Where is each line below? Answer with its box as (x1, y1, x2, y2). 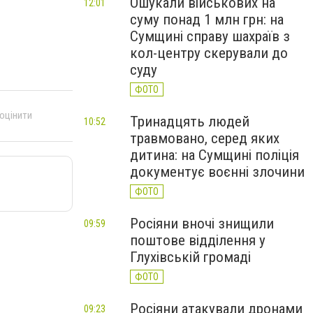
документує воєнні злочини (130, 163, 305, 180)
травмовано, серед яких (130, 130, 279, 147)
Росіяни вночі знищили (130, 215, 274, 232)
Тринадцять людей (130, 113, 249, 130)
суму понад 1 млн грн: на (130, 11, 284, 28)
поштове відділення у (130, 232, 265, 249)
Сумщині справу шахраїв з (130, 28, 290, 45)
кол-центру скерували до (130, 45, 288, 61)
